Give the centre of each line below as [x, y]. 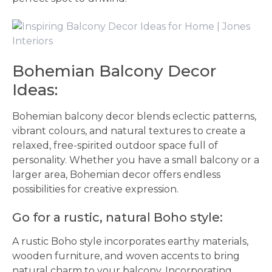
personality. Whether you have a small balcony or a [136, 160]
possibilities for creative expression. [95, 189]
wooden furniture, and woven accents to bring [126, 256]
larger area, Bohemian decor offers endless [116, 175]
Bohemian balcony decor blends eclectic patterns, [134, 116]
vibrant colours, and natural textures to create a [129, 131]
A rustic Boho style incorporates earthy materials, [130, 241]
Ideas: [35, 90]
